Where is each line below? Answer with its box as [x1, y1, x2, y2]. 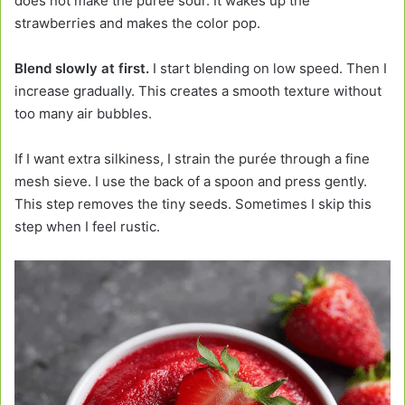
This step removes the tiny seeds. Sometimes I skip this [14, 195, 372, 213]
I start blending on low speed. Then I [149, 60, 387, 78]
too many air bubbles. [14, 105, 152, 123]
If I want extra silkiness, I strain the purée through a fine [14, 150, 370, 168]
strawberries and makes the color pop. [14, 14, 260, 33]
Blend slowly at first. [14, 60, 149, 78]
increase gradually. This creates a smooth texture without [14, 82, 381, 100]
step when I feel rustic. [14, 218, 160, 236]
